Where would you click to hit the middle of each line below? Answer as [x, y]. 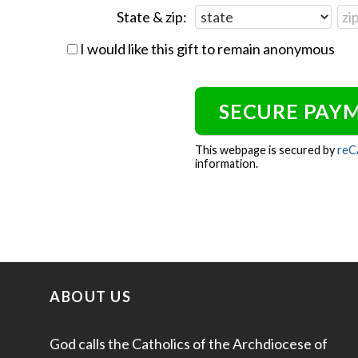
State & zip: [152, 16]
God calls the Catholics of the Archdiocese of [189, 344]
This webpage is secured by [266, 150]
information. [227, 164]
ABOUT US [90, 297]
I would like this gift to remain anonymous [207, 49]
